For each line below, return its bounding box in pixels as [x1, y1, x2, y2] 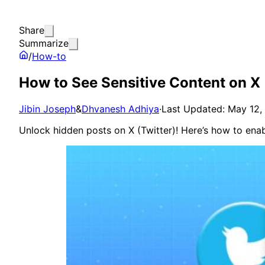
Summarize [19, 37, 69, 49]
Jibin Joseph [19, 102, 76, 115]
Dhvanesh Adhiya [82, 102, 159, 115]
